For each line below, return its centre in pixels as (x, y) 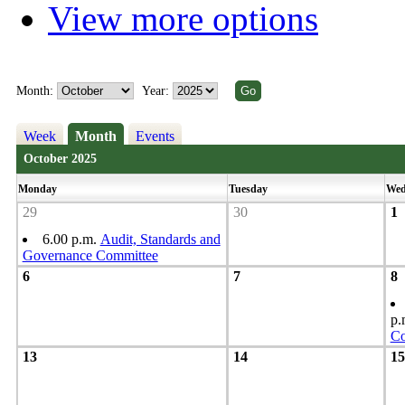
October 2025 (60, 159)
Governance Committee (90, 256)
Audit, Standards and (160, 240)
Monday (38, 189)
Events (155, 137)
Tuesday (249, 189)
